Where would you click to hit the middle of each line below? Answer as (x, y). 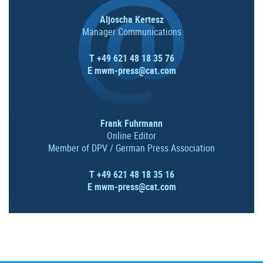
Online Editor (131, 135)
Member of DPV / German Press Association (131, 148)
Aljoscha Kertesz (131, 19)
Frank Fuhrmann (131, 123)
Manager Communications (131, 31)
